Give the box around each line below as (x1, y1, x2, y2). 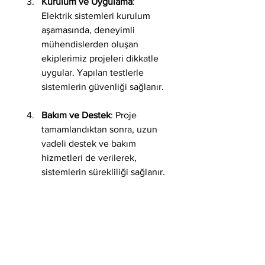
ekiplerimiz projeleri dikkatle (41, 53, 161, 64)
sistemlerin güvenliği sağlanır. (41, 82, 164, 92)
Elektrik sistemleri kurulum (41, 11, 153, 21)
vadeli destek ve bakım (41, 138, 138, 149)
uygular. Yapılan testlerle (41, 67, 146, 78)
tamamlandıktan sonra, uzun (41, 124, 160, 135)
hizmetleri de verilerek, (41, 153, 139, 163)
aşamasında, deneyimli (41, 25, 137, 35)
